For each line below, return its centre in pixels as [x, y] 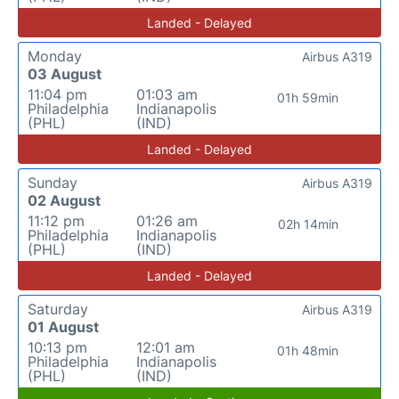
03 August [65, 74]
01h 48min [308, 350]
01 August [63, 327]
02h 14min [308, 224]
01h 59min [308, 98]
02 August [64, 200]
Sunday [53, 183]
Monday [55, 56]
